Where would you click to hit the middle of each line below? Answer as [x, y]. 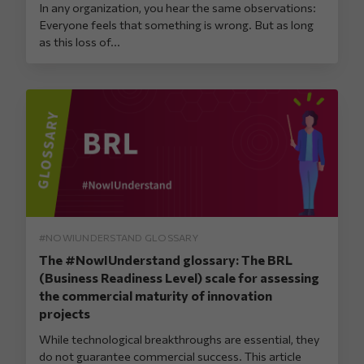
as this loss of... [80, 42]
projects [65, 313]
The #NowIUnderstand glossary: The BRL [166, 259]
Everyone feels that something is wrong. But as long [176, 25]
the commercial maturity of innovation [156, 295]
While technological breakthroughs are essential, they [179, 338]
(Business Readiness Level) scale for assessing [179, 277]
